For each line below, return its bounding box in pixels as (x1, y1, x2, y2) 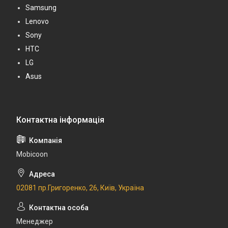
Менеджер (16, 217, 53, 225)
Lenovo (25, 17, 49, 25)
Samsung (25, 3, 56, 12)
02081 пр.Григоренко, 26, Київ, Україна (16, 183, 144, 192)
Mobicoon (16, 150, 48, 158)
